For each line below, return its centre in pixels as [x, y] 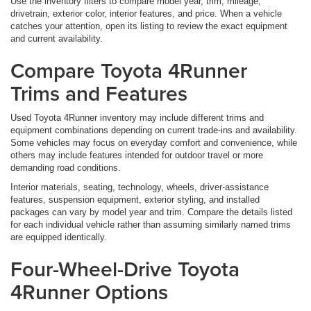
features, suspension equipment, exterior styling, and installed [135, 200]
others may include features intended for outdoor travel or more [137, 155]
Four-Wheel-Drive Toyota [125, 269]
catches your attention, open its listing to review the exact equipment [149, 26]
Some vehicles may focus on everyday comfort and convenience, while [154, 143]
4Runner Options [89, 292]
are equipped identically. [59, 237]
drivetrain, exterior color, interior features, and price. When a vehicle [146, 14]
